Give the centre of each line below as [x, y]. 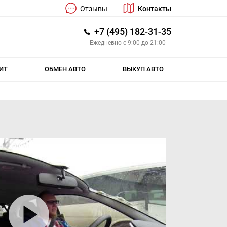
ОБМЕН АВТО [65, 69]
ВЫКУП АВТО [143, 69]
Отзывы [94, 9]
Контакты [155, 9]
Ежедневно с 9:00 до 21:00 [128, 42]
